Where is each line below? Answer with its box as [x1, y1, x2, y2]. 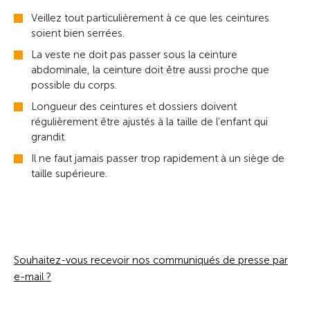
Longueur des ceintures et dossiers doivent [31, 100, 237, 113]
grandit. [31, 130, 66, 143]
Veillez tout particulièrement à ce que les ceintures [31, 11, 269, 24]
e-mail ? [14, 270, 51, 283]
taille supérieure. [31, 167, 107, 180]
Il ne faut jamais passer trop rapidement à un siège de [31, 152, 284, 165]
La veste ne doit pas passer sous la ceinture [31, 48, 237, 61]
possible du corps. [31, 78, 117, 91]
